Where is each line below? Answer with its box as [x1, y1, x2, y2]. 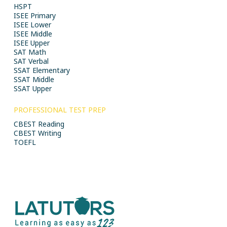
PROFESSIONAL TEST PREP [13, 105, 106, 115]
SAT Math [13, 47, 46, 57]
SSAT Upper [13, 84, 52, 93]
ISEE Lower [13, 20, 51, 29]
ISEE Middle [13, 29, 52, 39]
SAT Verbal [13, 56, 49, 66]
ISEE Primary [13, 11, 56, 20]
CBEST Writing [13, 128, 61, 138]
